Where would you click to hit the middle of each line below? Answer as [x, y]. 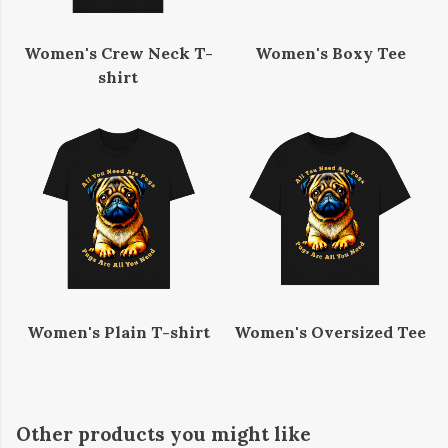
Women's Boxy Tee [330, 53]
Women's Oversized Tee [330, 332]
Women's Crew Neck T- [118, 53]
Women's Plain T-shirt [118, 332]
